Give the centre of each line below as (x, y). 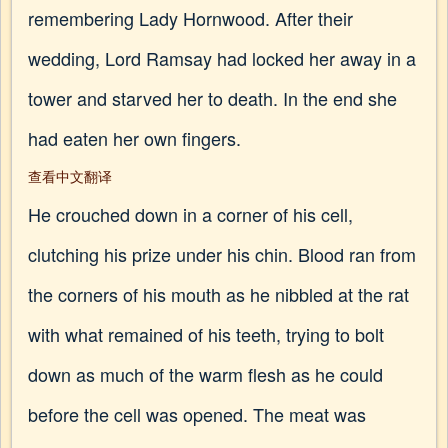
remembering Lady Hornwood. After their (190, 18)
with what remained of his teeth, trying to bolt (206, 334)
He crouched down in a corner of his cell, (190, 214)
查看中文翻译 (70, 176)
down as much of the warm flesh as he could (205, 374)
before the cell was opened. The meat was (197, 414)
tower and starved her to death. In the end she (212, 98)
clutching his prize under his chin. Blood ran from (222, 254)
